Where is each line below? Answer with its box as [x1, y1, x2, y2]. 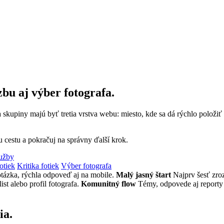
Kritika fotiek [17, 161, 59, 170]
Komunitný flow [81, 179, 136, 188]
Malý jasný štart [116, 170, 171, 179]
